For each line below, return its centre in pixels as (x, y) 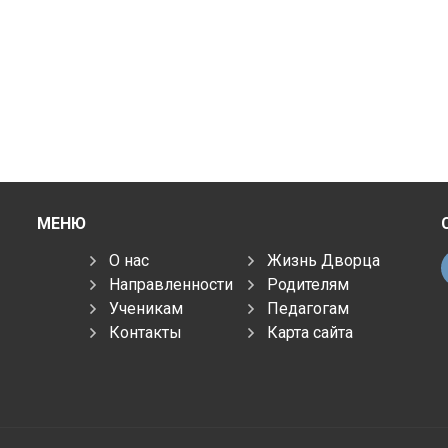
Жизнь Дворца (324, 260)
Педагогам (308, 308)
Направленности (171, 284)
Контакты (146, 332)
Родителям (308, 284)
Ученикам (146, 308)
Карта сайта (310, 332)
